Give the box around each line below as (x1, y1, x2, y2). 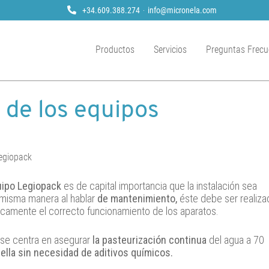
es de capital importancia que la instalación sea (64, 180, 257, 193)
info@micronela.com (147, 5, 217, 15)
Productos (95, 44, 134, 56)
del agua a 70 (209, 234, 264, 247)
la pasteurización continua (92, 234, 209, 247)
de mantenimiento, (97, 192, 177, 205)
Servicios (154, 44, 187, 56)
